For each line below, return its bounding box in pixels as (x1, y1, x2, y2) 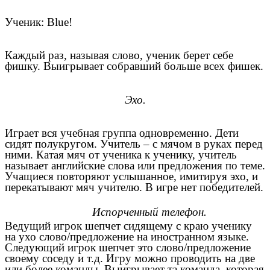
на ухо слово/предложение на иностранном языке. (5, 230, 249, 243)
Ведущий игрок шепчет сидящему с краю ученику (5, 219, 252, 233)
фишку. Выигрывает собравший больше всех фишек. (5, 60, 263, 73)
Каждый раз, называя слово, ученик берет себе (5, 49, 233, 62)
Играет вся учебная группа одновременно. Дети (5, 126, 239, 139)
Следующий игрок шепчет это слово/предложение (5, 241, 251, 254)
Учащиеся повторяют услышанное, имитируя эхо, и (5, 169, 258, 183)
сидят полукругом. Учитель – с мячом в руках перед (5, 137, 263, 150)
